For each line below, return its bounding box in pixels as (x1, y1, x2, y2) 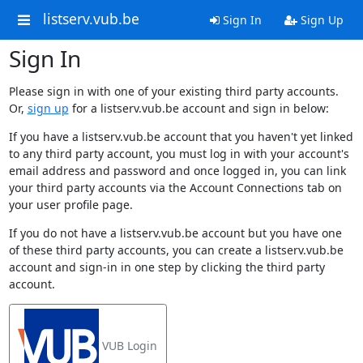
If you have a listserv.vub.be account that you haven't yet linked (8, 129, 353, 144)
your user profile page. (8, 197, 133, 212)
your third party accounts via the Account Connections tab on (8, 180, 342, 195)
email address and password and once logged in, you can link (8, 163, 346, 178)
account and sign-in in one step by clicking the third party (8, 259, 325, 275)
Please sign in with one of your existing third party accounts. (8, 83, 339, 99)
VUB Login (99, 338, 157, 354)
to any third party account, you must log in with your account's (8, 146, 349, 161)
